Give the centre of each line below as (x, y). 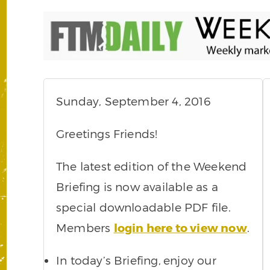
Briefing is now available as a (137, 187)
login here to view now (180, 228)
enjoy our (190, 260)
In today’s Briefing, (108, 260)
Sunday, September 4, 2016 (133, 101)
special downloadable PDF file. (143, 207)
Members (85, 228)
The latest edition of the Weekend (152, 166)
